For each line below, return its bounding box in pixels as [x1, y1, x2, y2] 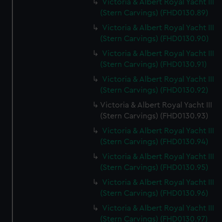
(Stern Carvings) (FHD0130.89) [100, 9, 209, 17]
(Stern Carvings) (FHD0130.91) [100, 60, 207, 68]
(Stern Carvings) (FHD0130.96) [100, 189, 209, 197]
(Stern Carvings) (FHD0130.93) [100, 112, 209, 120]
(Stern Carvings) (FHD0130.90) [100, 35, 209, 43]
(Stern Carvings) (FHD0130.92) [100, 86, 209, 94]
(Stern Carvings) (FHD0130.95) [100, 164, 209, 171]
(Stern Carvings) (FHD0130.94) [100, 138, 209, 146]
